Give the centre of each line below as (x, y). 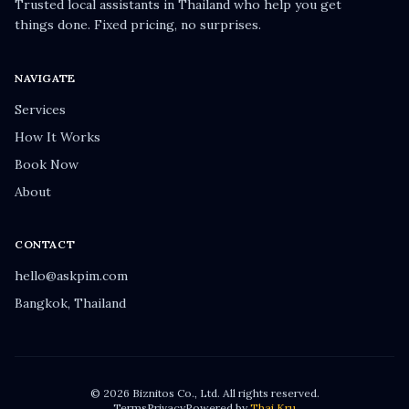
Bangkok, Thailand (70, 303)
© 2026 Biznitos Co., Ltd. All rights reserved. (204, 393)
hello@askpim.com (71, 276)
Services (40, 110)
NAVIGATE (45, 78)
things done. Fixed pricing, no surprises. (138, 25)
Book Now (47, 164)
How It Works (58, 137)
